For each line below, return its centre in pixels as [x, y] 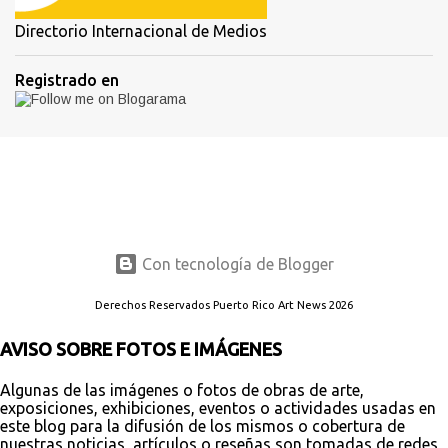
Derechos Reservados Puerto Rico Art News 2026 [224, 305]
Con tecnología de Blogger [236, 264]
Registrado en [67, 79]
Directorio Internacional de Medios [141, 30]
